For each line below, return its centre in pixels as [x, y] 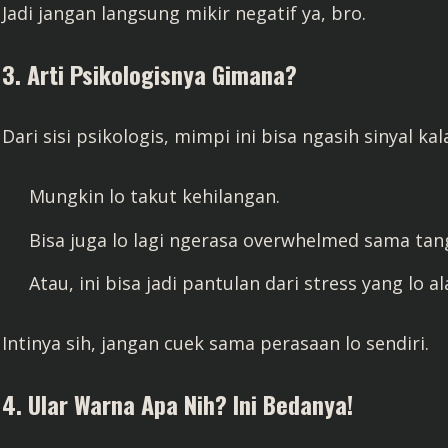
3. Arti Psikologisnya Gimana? [149, 74]
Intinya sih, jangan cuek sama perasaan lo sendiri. [215, 343]
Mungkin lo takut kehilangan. [154, 196]
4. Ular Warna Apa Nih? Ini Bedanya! [177, 404]
